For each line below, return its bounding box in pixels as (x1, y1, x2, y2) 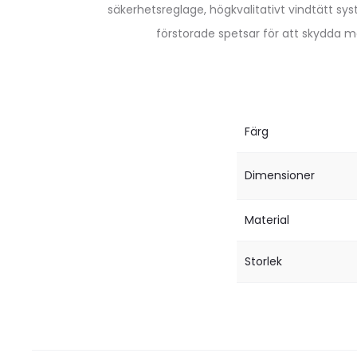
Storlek (245, 253, 282, 269)
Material (245, 212, 289, 228)
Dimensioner (245, 167, 315, 183)
